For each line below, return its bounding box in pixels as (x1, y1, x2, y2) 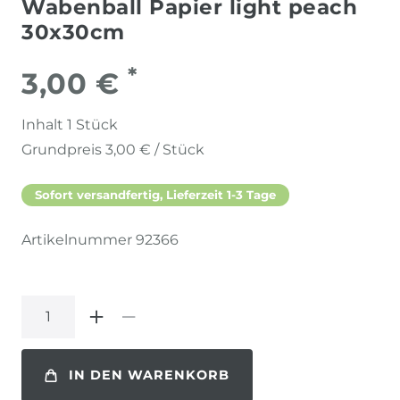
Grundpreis (21, 140, 105, 158)
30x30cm (21, 19, 125, 45)
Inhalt (21, 115, 67, 133)
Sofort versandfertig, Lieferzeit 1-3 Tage (35, 187, 276, 202)
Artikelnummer (21, 230, 136, 248)
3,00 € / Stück (105, 140, 204, 158)
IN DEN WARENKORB (69, 367, 229, 384)
